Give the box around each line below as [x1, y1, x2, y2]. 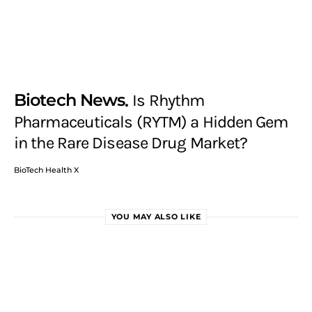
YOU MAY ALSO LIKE [111, 212, 201, 222]
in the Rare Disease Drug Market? [14, 133, 248, 153]
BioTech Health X [14, 165, 79, 175]
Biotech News [14, 89, 125, 110]
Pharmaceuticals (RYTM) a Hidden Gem [14, 112, 288, 132]
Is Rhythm [132, 90, 205, 110]
